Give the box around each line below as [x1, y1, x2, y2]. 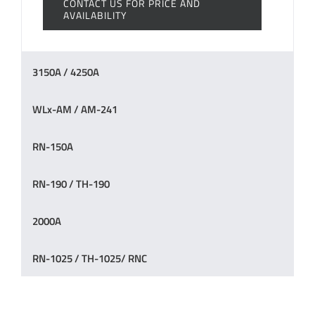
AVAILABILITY [63, 8, 127, 23]
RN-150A [32, 139, 73, 155]
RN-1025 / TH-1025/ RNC [32, 250, 147, 267]
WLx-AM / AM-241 [32, 101, 117, 118]
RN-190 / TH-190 [32, 176, 110, 193]
